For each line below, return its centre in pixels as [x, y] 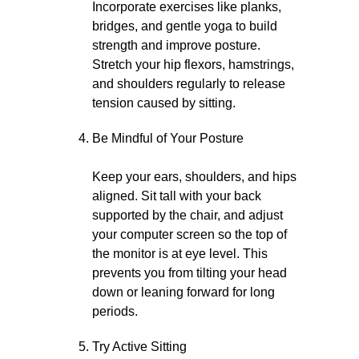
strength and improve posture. [176, 45]
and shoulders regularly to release [189, 84]
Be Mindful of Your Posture [168, 138]
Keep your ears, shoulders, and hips [194, 177]
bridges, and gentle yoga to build [185, 26]
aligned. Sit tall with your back [177, 196]
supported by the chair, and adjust [188, 215]
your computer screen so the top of [190, 234]
